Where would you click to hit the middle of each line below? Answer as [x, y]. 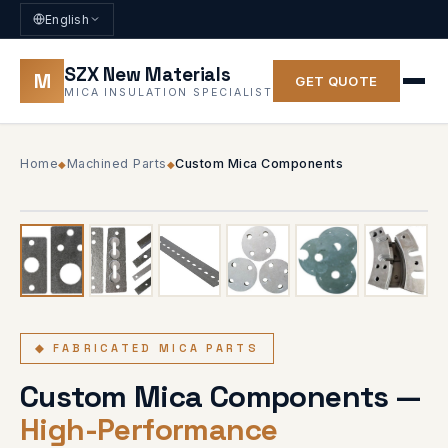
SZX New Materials [147, 74]
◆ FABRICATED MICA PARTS [147, 347]
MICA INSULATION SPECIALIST [169, 92]
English [67, 19]
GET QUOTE [336, 81]
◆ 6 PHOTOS [351, 245]
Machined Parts [116, 163]
